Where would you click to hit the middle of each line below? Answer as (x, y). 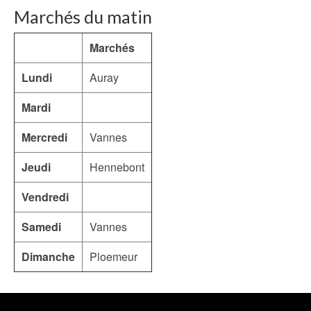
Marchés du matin (83, 17)
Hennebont (117, 167)
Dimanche (48, 257)
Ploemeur (114, 257)
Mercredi (44, 137)
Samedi (41, 227)
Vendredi (45, 197)
